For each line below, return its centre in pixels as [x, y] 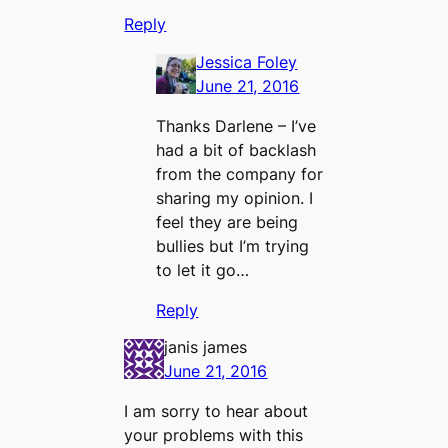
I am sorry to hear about [216, 411]
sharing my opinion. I [235, 197]
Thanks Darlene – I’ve [236, 125]
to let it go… [203, 269]
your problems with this [214, 435]
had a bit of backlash [236, 149]
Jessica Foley [247, 61]
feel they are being [227, 221]
